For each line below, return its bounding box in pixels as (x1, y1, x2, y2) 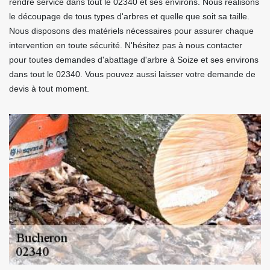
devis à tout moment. (9, 84, 89, 94)
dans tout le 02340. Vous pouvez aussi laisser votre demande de (9, 69, 256, 80)
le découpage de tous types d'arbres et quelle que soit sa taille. (9, 11, 250, 22)
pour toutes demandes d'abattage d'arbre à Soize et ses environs (9, 55, 259, 65)
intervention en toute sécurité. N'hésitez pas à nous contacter (9, 40, 242, 51)
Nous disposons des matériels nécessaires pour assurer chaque (9, 26, 254, 36)
